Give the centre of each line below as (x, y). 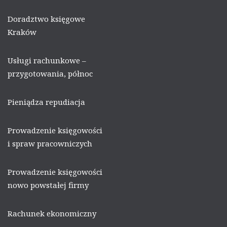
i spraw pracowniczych (50, 144)
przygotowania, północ (50, 74)
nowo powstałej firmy (48, 185)
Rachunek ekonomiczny (52, 214)
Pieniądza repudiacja (46, 102)
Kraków (22, 32)
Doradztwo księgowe (46, 19)
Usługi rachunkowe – (47, 61)
